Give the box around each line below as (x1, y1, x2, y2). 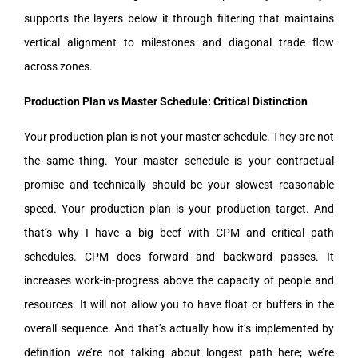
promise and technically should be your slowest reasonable (24, 177, 334, 191)
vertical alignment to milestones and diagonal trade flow (24, 35, 334, 49)
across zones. (24, 59, 93, 73)
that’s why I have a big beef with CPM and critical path (24, 225, 334, 239)
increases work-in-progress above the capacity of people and (24, 273, 334, 287)
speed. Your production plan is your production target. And (24, 201, 334, 215)
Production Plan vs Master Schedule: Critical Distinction (24, 94, 308, 108)
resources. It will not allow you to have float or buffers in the (24, 297, 334, 311)
